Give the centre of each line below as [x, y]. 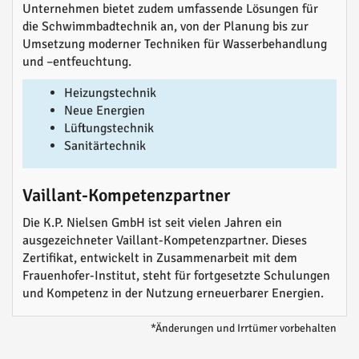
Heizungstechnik [110, 93]
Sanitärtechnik [105, 146]
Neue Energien [105, 111]
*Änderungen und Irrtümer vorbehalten [244, 329]
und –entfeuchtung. [77, 62]
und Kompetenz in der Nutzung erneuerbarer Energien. [173, 294]
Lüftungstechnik [109, 129]
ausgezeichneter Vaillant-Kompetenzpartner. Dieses [165, 241]
